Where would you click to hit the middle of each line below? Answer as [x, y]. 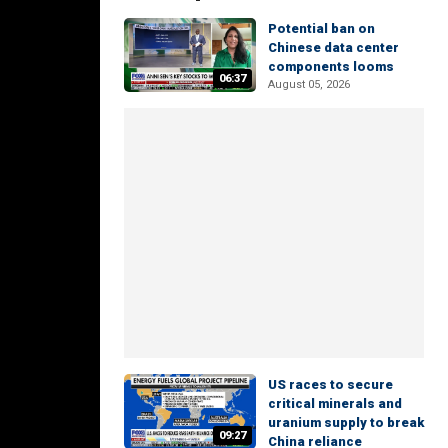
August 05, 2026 [309, 84]
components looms [331, 66]
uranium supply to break [346, 423]
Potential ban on [321, 28]
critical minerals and [335, 404]
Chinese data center [333, 47]
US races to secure [330, 385]
